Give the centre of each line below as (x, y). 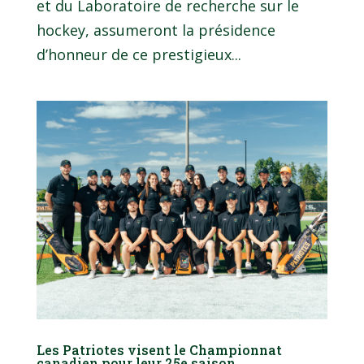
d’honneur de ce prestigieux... (139, 54)
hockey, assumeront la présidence (156, 30)
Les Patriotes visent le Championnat (159, 349)
